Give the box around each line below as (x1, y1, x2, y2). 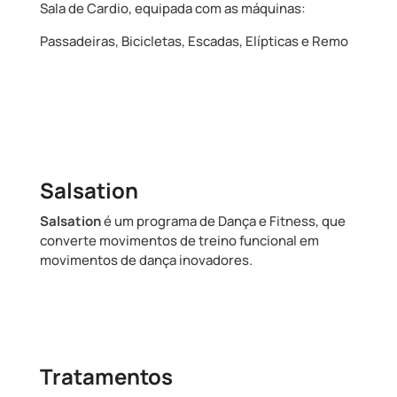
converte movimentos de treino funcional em (39, 230, 319, 250)
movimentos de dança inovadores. (39, 250, 253, 269)
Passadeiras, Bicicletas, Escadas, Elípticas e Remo (39, 31, 348, 51)
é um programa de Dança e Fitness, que (100, 211, 346, 230)
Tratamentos (39, 361, 173, 391)
